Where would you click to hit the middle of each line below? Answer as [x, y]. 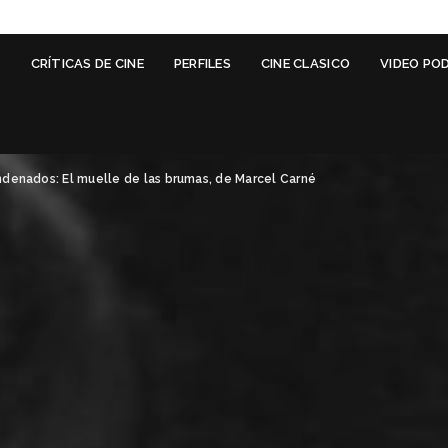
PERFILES [202, 63]
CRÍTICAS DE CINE [87, 63]
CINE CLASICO [305, 63]
